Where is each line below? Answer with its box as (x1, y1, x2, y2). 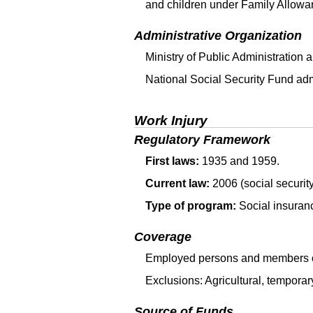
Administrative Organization (134, 29, 302, 43)
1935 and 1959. (199, 154, 279, 167)
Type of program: (145, 199, 236, 212)
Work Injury (134, 112, 208, 128)
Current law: (145, 177, 210, 189)
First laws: (145, 154, 199, 167)
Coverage (134, 229, 191, 244)
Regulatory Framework (134, 132, 270, 147)
